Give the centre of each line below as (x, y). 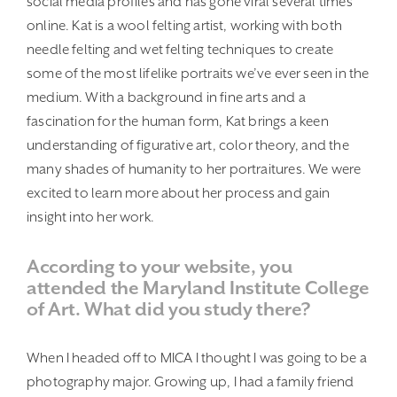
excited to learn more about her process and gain (179, 194)
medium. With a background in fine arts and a (166, 98)
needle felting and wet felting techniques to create (180, 50)
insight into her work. (90, 218)
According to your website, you (160, 267)
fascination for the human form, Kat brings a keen (178, 122)
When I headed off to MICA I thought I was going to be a (197, 358)
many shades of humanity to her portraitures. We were (194, 170)
